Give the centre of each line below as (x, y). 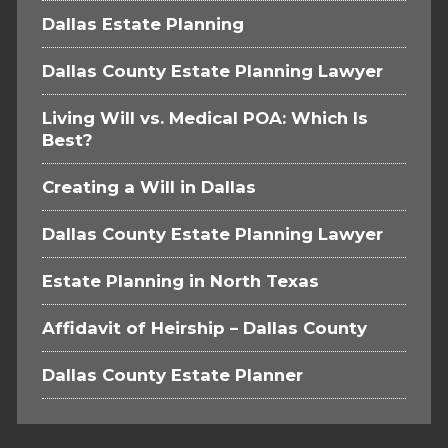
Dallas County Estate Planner (172, 375)
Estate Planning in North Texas (180, 281)
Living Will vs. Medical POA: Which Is (204, 118)
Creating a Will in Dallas (148, 187)
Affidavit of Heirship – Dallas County (204, 328)
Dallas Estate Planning (142, 24)
